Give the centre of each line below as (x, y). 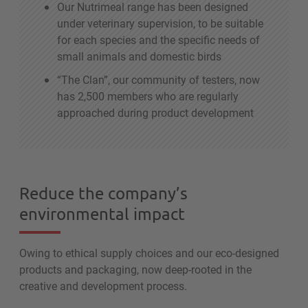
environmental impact (103, 213)
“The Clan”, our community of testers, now (158, 79)
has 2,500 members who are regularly (148, 96)
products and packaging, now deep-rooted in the (135, 269)
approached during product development (155, 112)
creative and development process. (104, 285)
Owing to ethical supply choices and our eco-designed (149, 252)
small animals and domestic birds (139, 56)
